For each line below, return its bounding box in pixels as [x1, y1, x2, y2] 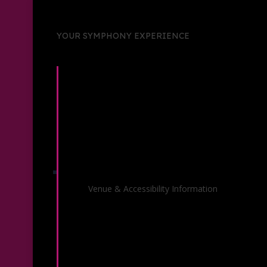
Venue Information [64, 179, 168, 193]
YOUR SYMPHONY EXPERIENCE [57, 30, 190, 41]
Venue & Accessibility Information [88, 183, 218, 194]
